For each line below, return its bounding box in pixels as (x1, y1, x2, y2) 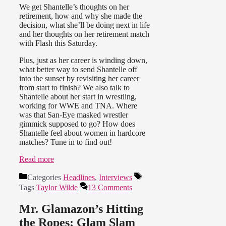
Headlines (63, 173, 95, 182)
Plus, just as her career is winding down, (19, 56, 147, 65)
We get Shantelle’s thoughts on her (19, 3, 129, 12)
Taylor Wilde (36, 183, 78, 192)
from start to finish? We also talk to (19, 83, 130, 92)
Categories (27, 173, 63, 182)
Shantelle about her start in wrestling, (19, 92, 137, 101)
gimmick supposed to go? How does (19, 120, 135, 129)
